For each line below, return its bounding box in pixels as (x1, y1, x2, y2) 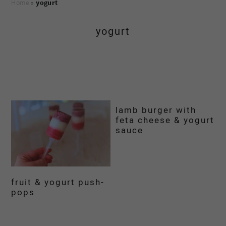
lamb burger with (116, 104, 197, 117)
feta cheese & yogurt (116, 114, 215, 127)
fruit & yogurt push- (11, 176, 105, 189)
